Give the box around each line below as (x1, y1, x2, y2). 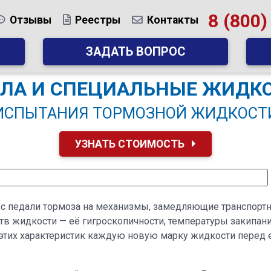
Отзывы (9, 14, 51, 26)
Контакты (146, 14, 198, 26)
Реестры (74, 14, 120, 26)
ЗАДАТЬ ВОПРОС (86, 45, 185, 59)
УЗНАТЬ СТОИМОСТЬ (75, 137, 187, 150)
